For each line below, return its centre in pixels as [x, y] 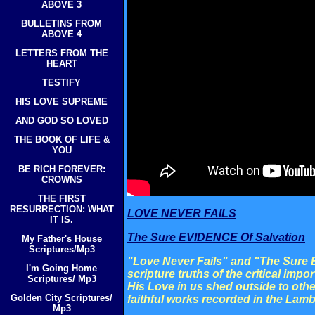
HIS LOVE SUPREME [62, 102]
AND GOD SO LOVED [62, 121]
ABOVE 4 [62, 34]
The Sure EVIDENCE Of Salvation [216, 237]
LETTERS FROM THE [62, 53]
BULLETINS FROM [62, 24]
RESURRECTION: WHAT [62, 209]
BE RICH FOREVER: [62, 169]
